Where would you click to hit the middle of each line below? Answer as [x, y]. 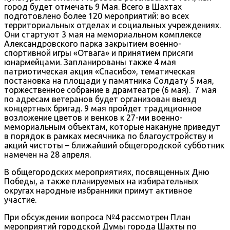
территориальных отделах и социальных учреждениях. [112, 25]
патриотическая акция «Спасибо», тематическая [100, 71]
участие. [20, 199]
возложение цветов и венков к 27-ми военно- [93, 117]
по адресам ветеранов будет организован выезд [100, 99]
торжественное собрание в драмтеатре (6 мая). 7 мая [110, 90]
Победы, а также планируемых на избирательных [101, 181]
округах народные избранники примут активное [98, 190]
